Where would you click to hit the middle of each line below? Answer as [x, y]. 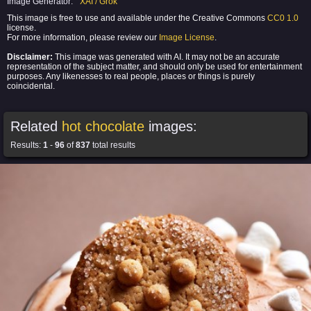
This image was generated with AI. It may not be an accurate [166, 57]
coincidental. [31, 86]
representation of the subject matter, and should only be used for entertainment [154, 67]
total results [113, 145]
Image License [187, 37]
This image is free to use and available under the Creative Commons [137, 18]
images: [171, 126]
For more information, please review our [83, 37]
